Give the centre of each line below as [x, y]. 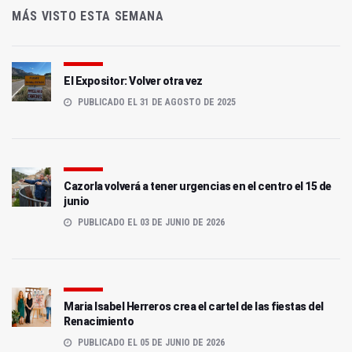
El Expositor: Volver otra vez [133, 81]
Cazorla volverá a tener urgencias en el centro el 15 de [198, 187]
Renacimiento [99, 322]
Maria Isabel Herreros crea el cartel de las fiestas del [194, 307]
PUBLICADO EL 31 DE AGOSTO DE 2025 [156, 103]
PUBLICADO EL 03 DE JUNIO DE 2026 [150, 223]
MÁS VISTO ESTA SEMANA [88, 16]
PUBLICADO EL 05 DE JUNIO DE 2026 [150, 343]
